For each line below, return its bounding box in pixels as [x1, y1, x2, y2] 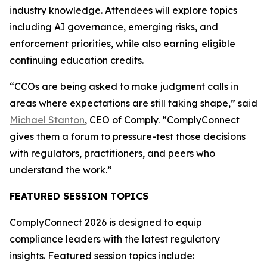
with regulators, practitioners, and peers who [10, 147, 215, 159]
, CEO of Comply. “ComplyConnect [85, 114, 240, 126]
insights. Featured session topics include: [10, 250, 194, 262]
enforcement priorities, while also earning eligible [10, 38, 235, 49]
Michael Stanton [10, 114, 85, 126]
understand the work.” [10, 164, 112, 176]
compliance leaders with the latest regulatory [10, 233, 220, 245]
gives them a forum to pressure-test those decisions [10, 131, 246, 142]
